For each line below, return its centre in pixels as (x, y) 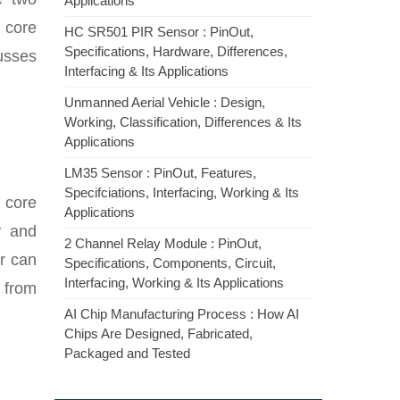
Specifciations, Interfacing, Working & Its (182, 192)
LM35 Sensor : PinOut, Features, (160, 173)
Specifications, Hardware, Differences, (176, 51)
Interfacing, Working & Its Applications (174, 283)
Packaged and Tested (127, 353)
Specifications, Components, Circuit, (170, 263)
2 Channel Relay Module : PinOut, (163, 243)
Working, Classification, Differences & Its (183, 122)
